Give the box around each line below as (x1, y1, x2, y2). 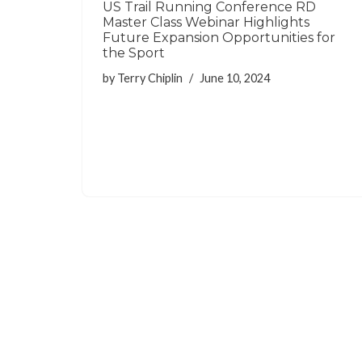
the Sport (103, 44, 165, 61)
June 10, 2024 (200, 70, 270, 85)
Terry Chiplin (117, 70, 183, 85)
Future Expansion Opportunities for (103, 29, 335, 45)
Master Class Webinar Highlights (103, 14, 309, 30)
